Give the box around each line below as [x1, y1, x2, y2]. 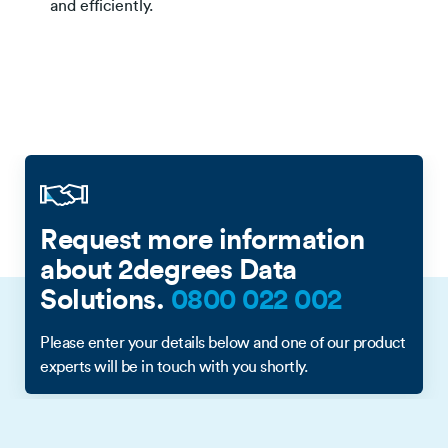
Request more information [40, 225, 364, 254]
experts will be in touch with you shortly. [40, 358, 307, 375]
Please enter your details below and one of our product [40, 334, 405, 351]
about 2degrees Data [40, 255, 297, 284]
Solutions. [40, 285, 171, 314]
